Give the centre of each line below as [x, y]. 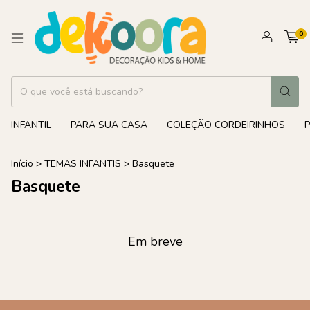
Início [22, 163]
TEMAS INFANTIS [83, 163]
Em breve [155, 241]
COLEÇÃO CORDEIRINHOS [226, 125]
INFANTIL [31, 125]
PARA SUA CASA [109, 125]
